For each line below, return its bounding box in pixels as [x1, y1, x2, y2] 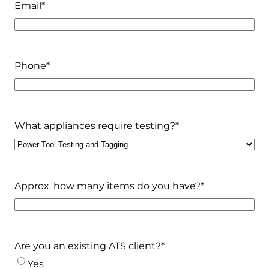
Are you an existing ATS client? [14, 240, 161, 252]
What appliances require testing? [14, 119, 175, 131]
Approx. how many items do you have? [14, 180, 201, 192]
